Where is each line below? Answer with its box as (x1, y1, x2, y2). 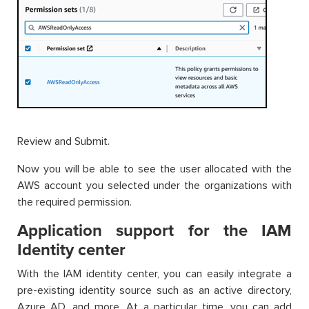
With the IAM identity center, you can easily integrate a (17, 267, 292, 281)
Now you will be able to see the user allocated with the (17, 162, 292, 177)
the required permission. (17, 195, 132, 210)
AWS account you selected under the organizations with (17, 179, 292, 193)
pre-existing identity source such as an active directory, (17, 283, 292, 298)
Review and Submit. (17, 134, 110, 149)
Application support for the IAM (17, 221, 292, 241)
